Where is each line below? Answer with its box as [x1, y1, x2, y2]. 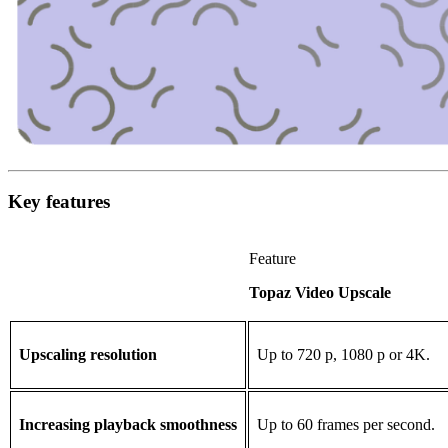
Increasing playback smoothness [19, 416, 237, 434]
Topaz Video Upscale [249, 284, 391, 302]
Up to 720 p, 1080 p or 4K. [257, 346, 430, 364]
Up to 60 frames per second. [257, 416, 435, 434]
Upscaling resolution [19, 346, 157, 364]
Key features [8, 190, 110, 212]
